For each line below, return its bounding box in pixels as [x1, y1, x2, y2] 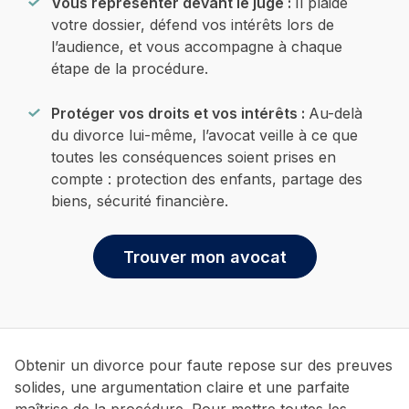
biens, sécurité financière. [51, 192, 228, 211]
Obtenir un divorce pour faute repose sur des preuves [15, 356, 393, 375]
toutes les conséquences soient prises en [51, 148, 336, 167]
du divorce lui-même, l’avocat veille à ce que [51, 126, 358, 145]
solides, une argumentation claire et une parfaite [15, 378, 350, 397]
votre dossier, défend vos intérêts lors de [51, 16, 334, 35]
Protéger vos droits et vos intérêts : [51, 104, 309, 123]
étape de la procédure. [51, 59, 208, 79]
